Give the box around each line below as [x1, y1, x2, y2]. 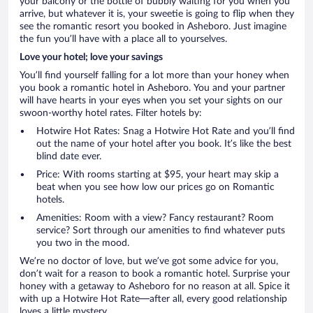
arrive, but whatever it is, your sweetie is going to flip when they [20, 8, 294, 19]
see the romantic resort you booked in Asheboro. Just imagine [20, 21, 286, 31]
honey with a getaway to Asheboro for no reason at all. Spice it [20, 281, 290, 291]
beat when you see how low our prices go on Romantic [36, 182, 275, 192]
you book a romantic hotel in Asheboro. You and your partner [20, 82, 285, 93]
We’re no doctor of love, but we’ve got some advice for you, [20, 256, 278, 266]
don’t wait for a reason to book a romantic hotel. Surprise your [20, 268, 290, 279]
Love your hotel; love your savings [20, 52, 163, 62]
